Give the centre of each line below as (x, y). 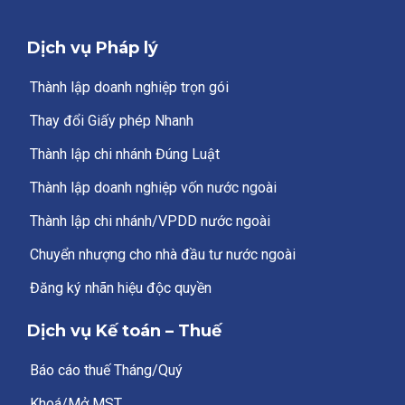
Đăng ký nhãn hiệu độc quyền (121, 287)
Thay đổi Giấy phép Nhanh (112, 120)
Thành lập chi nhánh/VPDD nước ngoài (150, 221)
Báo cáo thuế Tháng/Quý (106, 370)
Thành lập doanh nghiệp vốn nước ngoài (153, 187)
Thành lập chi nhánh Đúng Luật (125, 154)
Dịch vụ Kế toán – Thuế (124, 330)
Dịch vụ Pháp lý (93, 47)
